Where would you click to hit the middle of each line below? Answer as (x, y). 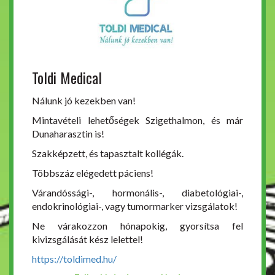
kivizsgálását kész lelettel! (87, 239)
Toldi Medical (67, 78)
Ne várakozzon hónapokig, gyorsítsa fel (137, 226)
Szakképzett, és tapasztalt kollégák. (108, 153)
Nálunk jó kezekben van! (84, 101)
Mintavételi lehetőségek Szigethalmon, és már (137, 120)
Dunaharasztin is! (68, 134)
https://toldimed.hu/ (74, 259)
